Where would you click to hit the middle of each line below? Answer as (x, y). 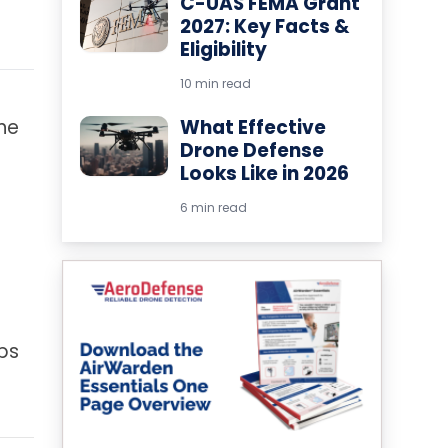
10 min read (215, 83)
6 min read (213, 207)
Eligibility (223, 49)
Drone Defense (252, 150)
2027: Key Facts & (264, 26)
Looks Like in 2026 (264, 173)
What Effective (253, 127)
